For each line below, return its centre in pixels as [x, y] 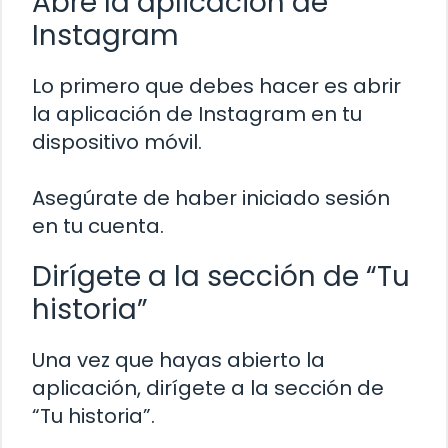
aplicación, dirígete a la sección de [208, 388]
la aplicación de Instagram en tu [197, 114]
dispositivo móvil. [117, 142]
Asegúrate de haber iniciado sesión [211, 198]
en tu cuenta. [98, 226]
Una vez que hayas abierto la [178, 360]
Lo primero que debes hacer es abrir [216, 86]
